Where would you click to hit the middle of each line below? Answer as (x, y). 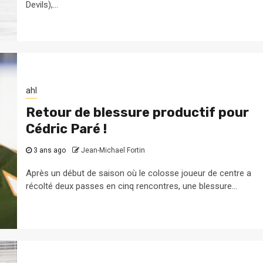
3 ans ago (49, 150)
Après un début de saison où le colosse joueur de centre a (138, 173)
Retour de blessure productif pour (137, 112)
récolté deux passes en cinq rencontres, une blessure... (131, 186)
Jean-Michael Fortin (113, 150)
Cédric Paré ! (66, 129)
